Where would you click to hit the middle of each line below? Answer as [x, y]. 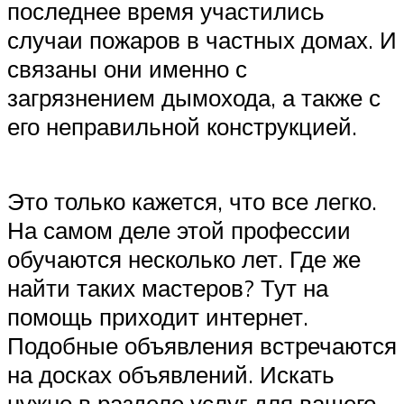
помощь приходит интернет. [158, 317]
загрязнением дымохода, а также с [194, 98]
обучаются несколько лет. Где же [184, 259]
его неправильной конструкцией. [182, 127]
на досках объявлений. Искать [171, 375]
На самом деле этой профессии [179, 230]
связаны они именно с [127, 69]
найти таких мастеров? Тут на [168, 288]
